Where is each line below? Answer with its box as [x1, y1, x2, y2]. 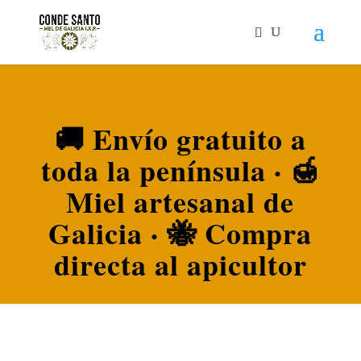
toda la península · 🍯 [40, 149, 320, 191]
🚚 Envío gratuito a [54, 118, 306, 160]
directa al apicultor [53, 243, 307, 285]
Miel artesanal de [66, 180, 295, 222]
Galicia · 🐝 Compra [48, 212, 313, 254]
